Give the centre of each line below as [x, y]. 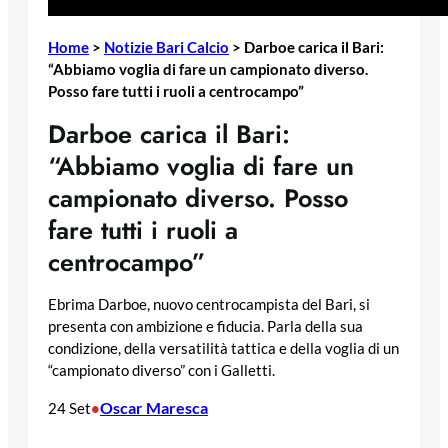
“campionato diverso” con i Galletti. [161, 371]
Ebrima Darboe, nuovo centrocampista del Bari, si [209, 305]
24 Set [69, 408]
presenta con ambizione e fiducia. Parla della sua [205, 327]
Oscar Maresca [154, 408]
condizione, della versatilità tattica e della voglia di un [223, 349]
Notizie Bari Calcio [166, 46]
